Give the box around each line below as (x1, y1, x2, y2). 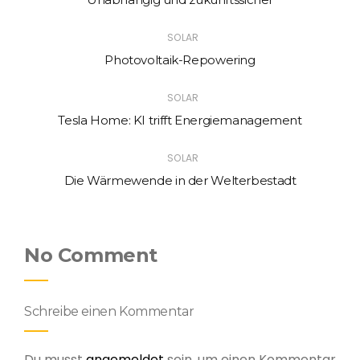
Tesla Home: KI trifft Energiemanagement (58, 112, 302, 129)
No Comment (24, 243, 157, 268)
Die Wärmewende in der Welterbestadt (63, 173, 297, 189)
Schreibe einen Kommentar (24, 304, 194, 320)
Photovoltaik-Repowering (104, 52, 256, 68)
